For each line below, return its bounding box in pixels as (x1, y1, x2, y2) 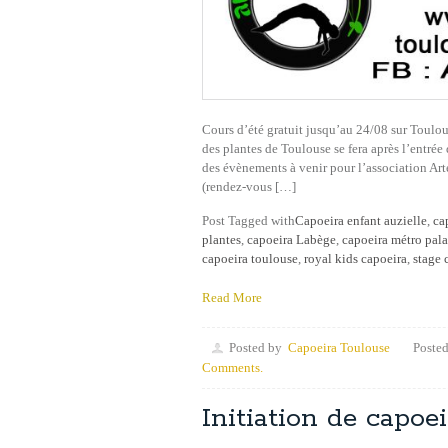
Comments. (202, 359, 263, 375)
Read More (202, 289, 262, 305)
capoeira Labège (247, 231, 336, 247)
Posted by (229, 339, 282, 355)
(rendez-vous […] (202, 178, 296, 194)
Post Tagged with (202, 212, 295, 228)
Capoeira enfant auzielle (295, 212, 427, 228)
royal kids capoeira (304, 250, 407, 266)
